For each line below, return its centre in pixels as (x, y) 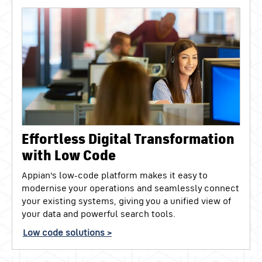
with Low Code (69, 155)
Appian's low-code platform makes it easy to (115, 175)
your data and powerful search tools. (99, 213)
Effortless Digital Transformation (128, 139)
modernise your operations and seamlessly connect (130, 187)
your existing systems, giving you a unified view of (126, 200)
